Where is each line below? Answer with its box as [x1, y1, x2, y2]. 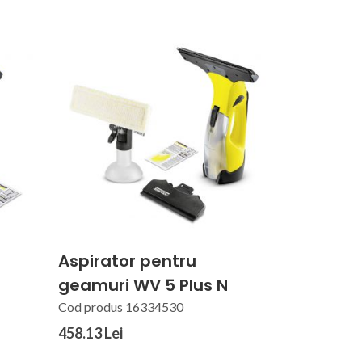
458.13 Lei [57, 324, 123, 343]
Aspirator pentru [57, 250, 196, 273]
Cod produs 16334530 [57, 299, 183, 315]
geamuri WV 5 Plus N [57, 274, 228, 297]
